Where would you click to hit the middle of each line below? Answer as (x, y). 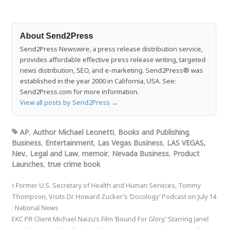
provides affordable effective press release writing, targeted (112, 60)
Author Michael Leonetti (73, 132)
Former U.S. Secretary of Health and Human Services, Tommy (107, 186)
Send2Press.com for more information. (79, 92)
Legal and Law (54, 154)
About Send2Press (56, 36)
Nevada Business (140, 154)
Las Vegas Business (130, 143)
